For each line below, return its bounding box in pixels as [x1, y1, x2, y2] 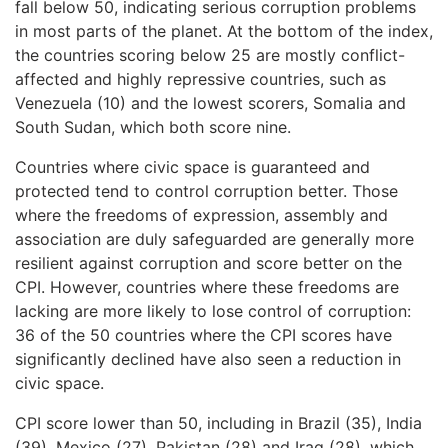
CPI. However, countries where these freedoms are [15, 276, 399, 297]
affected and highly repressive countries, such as [15, 68, 386, 89]
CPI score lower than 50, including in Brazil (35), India [15, 412, 422, 433]
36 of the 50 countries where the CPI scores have [15, 324, 392, 345]
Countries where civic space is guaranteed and [15, 156, 370, 177]
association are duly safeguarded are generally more [15, 228, 414, 249]
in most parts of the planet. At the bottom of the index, [15, 20, 433, 41]
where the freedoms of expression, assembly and [15, 204, 388, 225]
